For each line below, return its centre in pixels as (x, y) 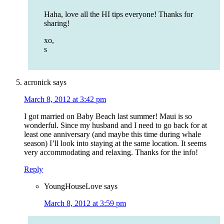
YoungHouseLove (73, 186)
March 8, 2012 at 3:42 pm (65, 99)
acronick (37, 82)
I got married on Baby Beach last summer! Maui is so (108, 116)
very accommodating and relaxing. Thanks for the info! (111, 152)
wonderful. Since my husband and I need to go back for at (115, 125)
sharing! (57, 23)
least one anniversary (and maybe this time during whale (112, 134)
